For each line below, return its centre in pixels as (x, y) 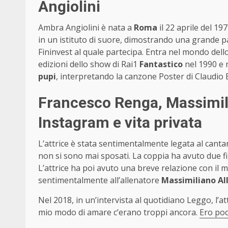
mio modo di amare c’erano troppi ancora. (119, 212)
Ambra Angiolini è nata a (86, 27)
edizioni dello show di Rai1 (89, 64)
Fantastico (161, 64)
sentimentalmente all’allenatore (100, 180)
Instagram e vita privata (122, 122)
